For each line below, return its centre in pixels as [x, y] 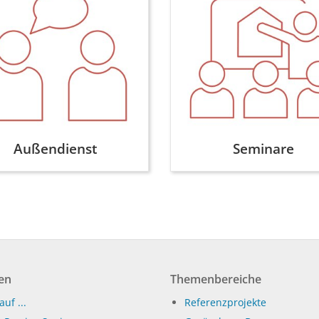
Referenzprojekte [225, 302]
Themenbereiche [216, 279]
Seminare [264, 148]
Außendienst [55, 148]
